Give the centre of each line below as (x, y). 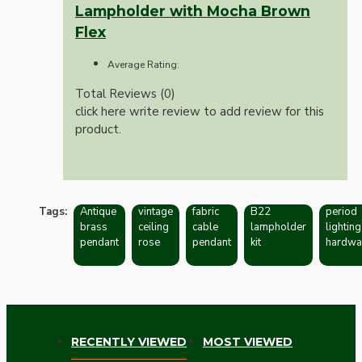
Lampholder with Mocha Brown (193, 11)
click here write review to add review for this (200, 111)
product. (98, 129)
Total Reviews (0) (125, 93)
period (341, 211)
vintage (156, 211)
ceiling (154, 227)
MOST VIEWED (248, 341)
